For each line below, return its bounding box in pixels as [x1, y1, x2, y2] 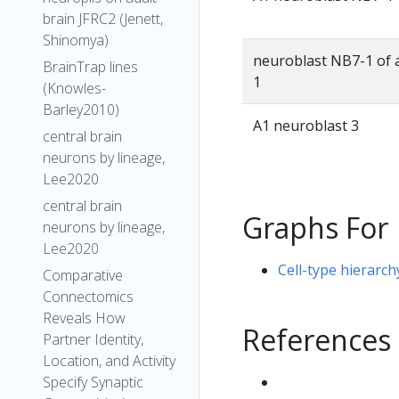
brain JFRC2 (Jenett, [43, 9, 163, 28]
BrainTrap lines [43, 57, 138, 77]
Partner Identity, [43, 330, 143, 349]
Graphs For [242, 208, 388, 247]
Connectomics [43, 287, 134, 306]
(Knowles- [43, 78, 106, 98]
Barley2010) [43, 100, 119, 119]
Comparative [43, 265, 123, 285]
